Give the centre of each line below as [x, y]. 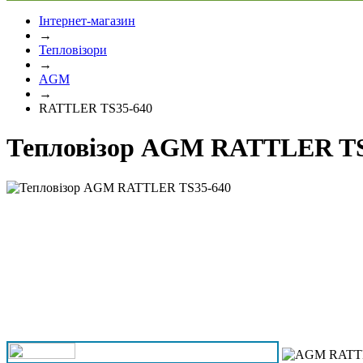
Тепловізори [73, 50]
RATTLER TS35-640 [96, 108]
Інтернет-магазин [87, 21]
